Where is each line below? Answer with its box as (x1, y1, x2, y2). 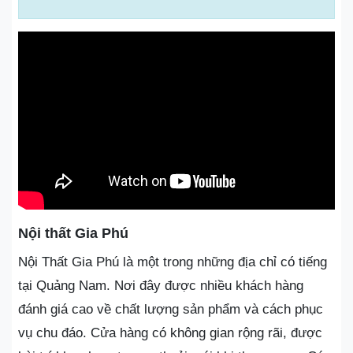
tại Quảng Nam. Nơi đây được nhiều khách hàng (18, 278, 303, 294)
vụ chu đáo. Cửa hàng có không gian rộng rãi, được (18, 325, 322, 341)
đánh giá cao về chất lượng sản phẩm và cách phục (18, 302, 323, 318)
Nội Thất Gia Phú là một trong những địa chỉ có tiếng (18, 255, 327, 270)
